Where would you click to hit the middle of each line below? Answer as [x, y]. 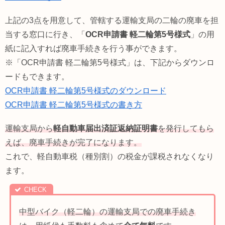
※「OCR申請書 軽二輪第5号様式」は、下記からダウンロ [110, 62]
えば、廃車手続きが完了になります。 [73, 142]
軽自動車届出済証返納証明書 [105, 128]
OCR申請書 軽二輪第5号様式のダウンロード [86, 90]
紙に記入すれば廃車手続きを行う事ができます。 [93, 48]
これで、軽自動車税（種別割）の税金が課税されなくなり [109, 156]
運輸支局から [29, 128]
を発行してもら [186, 128]
